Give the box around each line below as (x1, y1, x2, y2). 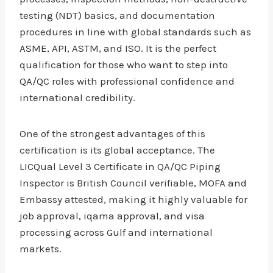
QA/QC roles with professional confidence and (19, 75, 235, 87)
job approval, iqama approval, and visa (19, 210, 205, 222)
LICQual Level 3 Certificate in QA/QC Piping (19, 160, 221, 172)
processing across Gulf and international (19, 226, 213, 238)
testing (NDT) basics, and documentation (19, 9, 215, 21)
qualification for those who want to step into (19, 58, 228, 71)
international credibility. (19, 91, 135, 104)
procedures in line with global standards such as (19, 26, 251, 38)
